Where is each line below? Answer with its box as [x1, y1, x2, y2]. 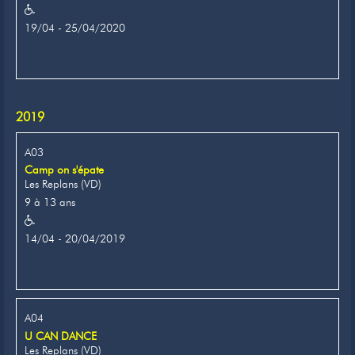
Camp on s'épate [25, 162, 104, 177]
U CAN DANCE [25, 329, 97, 343]
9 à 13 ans [25, 195, 75, 210]
